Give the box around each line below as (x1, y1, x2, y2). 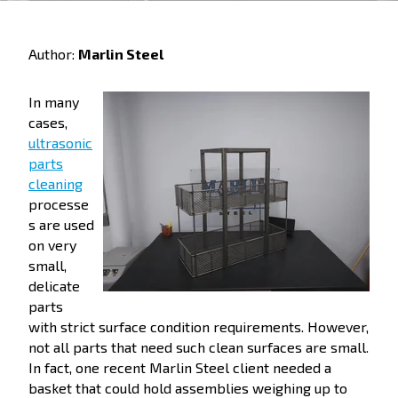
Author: (28, 45, 78, 62)
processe (28, 195, 89, 212)
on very (28, 236, 76, 253)
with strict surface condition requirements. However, (28, 318, 369, 335)
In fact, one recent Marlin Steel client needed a (28, 359, 331, 376)
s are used (28, 216, 94, 233)
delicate (28, 277, 80, 294)
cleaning (28, 175, 83, 192)
